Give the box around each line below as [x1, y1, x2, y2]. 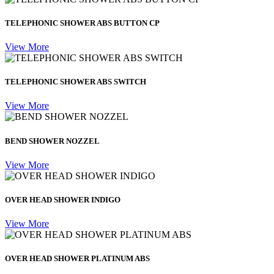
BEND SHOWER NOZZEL [5, 136, 100, 146]
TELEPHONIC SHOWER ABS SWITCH [5, 77, 146, 87]
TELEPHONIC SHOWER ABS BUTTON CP [5, 18, 160, 28]
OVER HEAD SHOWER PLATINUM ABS [5, 254, 150, 264]
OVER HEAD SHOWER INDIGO [5, 194, 120, 204]
